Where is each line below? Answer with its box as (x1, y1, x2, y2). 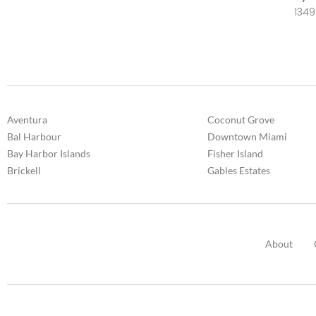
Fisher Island (207, 147, 263, 160)
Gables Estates (207, 164, 270, 177)
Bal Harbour (7, 130, 61, 143)
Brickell (7, 164, 41, 177)
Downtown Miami (207, 130, 287, 143)
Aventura (7, 114, 47, 126)
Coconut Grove (207, 114, 274, 126)
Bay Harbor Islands (7, 147, 90, 160)
